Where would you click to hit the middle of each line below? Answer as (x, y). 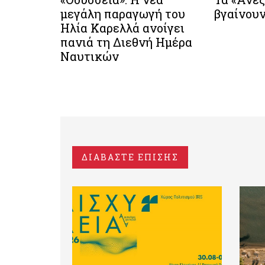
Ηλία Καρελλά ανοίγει (122, 28)
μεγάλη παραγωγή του (123, 14)
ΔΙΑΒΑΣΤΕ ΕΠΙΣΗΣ (130, 157)
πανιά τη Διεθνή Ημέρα (126, 42)
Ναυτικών (90, 56)
